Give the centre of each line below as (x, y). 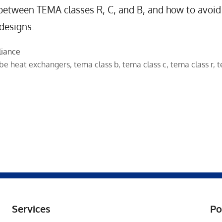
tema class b (96, 65)
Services (31, 209)
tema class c (145, 65)
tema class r (192, 65)
